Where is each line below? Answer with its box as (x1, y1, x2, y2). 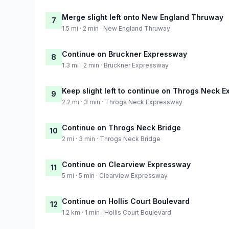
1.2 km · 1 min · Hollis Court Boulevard (62, 208, 171, 216)
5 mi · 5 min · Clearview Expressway (62, 171, 168, 179)
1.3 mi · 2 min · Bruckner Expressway (62, 61, 169, 69)
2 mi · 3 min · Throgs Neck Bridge (62, 134, 161, 143)
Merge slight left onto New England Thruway (62, 12, 223, 21)
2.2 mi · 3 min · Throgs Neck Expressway (62, 98, 182, 106)
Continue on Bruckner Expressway (62, 49, 187, 58)
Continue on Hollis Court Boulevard (62, 196, 190, 205)
